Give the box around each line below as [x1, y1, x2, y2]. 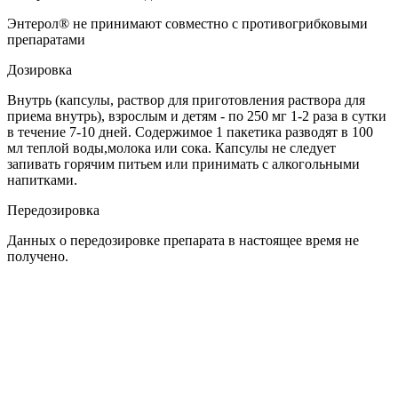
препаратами [7, 32, 85, 48]
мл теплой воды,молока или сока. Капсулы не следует [7, 140, 336, 156]
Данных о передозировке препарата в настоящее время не [7, 233, 359, 249]
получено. [7, 249, 68, 265]
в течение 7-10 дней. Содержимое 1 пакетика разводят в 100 [7, 124, 373, 140]
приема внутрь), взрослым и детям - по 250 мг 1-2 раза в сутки [7, 108, 386, 124]
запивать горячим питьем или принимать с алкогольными [7, 156, 360, 172]
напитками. [7, 172, 77, 188]
